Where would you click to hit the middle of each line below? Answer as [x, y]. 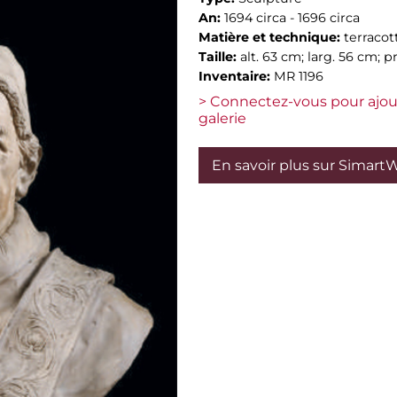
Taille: [219, 57]
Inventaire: [236, 76]
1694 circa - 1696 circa [292, 18]
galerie [222, 118]
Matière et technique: [271, 37]
